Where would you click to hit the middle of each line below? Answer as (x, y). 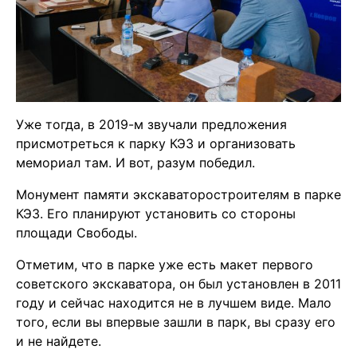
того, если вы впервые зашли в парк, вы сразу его (176, 322)
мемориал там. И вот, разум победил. (135, 163)
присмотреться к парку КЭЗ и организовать (156, 144)
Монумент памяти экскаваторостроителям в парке (178, 195)
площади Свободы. (76, 233)
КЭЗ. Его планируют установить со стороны (156, 214)
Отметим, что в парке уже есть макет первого (165, 265)
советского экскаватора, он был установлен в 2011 (178, 284)
